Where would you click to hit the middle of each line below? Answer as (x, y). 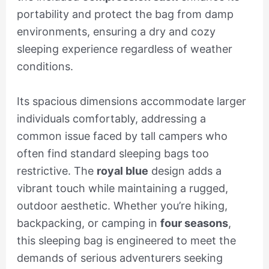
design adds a (185, 171)
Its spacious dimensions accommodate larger (131, 101)
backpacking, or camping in (88, 223)
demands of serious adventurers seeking (119, 258)
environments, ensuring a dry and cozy (116, 32)
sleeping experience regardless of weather (124, 49)
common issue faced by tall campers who (122, 136)
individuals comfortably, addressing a (111, 118)
